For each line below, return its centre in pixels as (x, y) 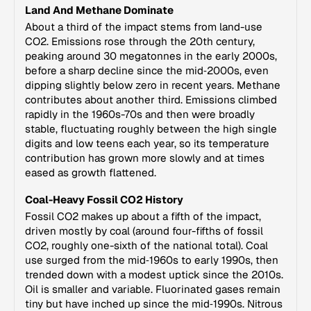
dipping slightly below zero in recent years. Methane (153, 85)
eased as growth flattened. (91, 173)
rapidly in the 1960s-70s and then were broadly (140, 114)
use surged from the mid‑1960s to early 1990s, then (152, 260)
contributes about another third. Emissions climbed (151, 100)
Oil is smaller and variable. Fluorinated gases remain (153, 289)
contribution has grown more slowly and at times (145, 158)
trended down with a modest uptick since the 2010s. (154, 275)
